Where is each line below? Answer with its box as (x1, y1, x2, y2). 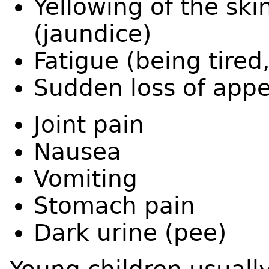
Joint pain (34, 111, 144, 139)
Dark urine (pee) (34, 219, 226, 247)
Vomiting (34, 165, 138, 193)
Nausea (34, 138, 121, 166)
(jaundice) (34, 20, 151, 48)
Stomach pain (34, 192, 195, 220)
